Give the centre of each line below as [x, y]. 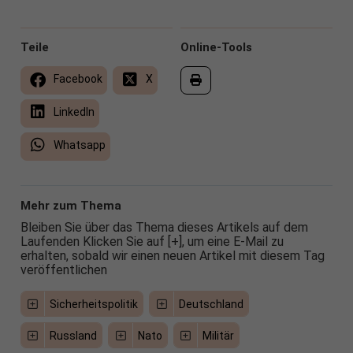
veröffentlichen [63, 270]
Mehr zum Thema [71, 206]
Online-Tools [216, 47]
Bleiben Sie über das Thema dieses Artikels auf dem [164, 227]
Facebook [76, 79]
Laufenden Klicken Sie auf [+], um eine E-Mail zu [152, 242]
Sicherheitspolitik [94, 304]
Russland [74, 336]
